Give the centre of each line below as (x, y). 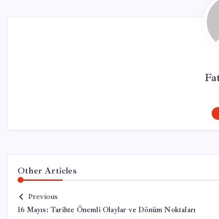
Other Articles (47, 171)
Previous (43, 197)
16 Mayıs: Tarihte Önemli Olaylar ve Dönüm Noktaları (107, 210)
